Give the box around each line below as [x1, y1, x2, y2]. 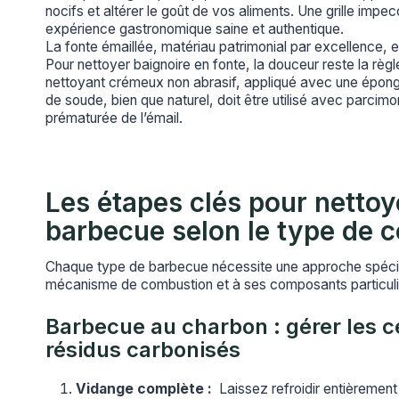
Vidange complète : [76, 379, 212, 397]
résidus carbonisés [45, 336, 240, 362]
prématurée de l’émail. [45, 110, 183, 127]
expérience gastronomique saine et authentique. [45, 20, 344, 38]
